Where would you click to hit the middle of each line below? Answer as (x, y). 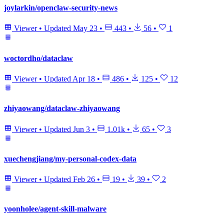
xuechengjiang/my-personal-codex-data (70, 158)
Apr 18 (84, 79)
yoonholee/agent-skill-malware (55, 209)
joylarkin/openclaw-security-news (61, 8)
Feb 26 (84, 179)
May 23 (85, 28)
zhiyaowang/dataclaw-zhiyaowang (62, 108)
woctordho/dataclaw (38, 58)
